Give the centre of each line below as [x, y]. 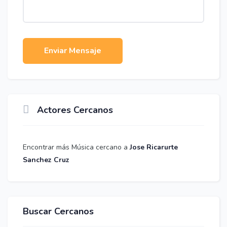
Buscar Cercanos [58, 211]
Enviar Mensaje [73, 51]
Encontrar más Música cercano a [75, 147]
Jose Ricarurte [154, 147]
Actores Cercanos [75, 110]
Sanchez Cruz [46, 160]
